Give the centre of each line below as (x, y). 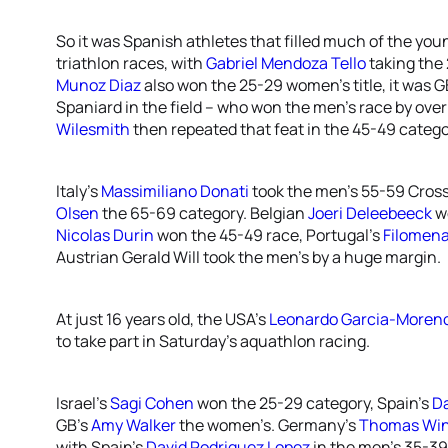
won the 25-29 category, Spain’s (313, 403)
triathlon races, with (131, 63)
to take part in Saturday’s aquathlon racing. (213, 341)
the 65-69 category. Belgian (203, 213)
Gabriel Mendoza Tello (286, 63)
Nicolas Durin (105, 235)
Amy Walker (133, 425)
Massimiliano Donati (175, 191)
